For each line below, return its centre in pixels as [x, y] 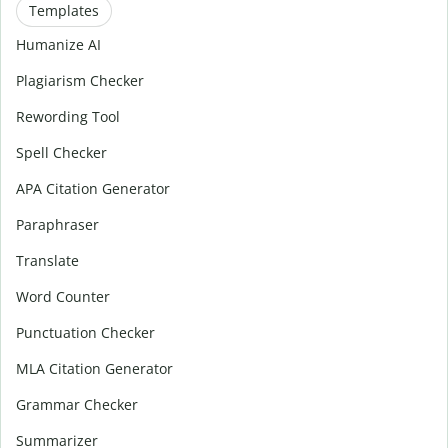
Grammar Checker [77, 404]
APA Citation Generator [93, 188]
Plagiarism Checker [80, 80]
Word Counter [63, 296]
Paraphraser [57, 224]
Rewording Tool [68, 116]
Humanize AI [58, 44]
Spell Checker [61, 152]
